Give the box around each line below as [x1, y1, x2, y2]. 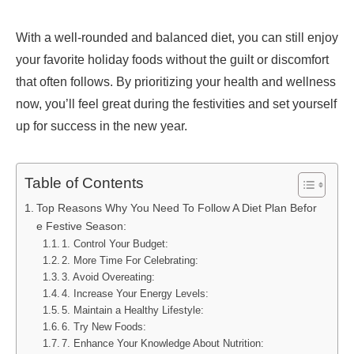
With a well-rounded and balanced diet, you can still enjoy [16, 30, 338, 44]
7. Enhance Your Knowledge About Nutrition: [62, 337, 265, 349]
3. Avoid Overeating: [62, 270, 156, 283]
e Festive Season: [36, 219, 130, 232]
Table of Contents [24, 175, 144, 192]
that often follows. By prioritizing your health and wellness [16, 74, 336, 88]
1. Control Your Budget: [62, 237, 169, 250]
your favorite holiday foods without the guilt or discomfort [16, 52, 329, 66]
